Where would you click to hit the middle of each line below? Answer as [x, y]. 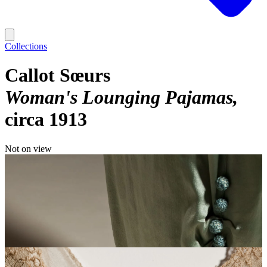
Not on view [28, 148]
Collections [26, 46]
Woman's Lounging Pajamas [119, 97]
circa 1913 [46, 119]
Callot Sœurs [58, 75]
